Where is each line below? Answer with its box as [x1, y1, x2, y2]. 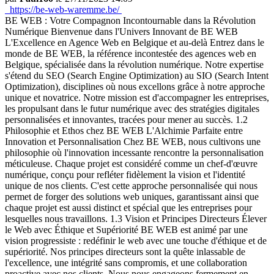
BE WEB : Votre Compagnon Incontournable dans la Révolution [5, 15, 256, 26]
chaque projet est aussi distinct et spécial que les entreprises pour [5, 202, 252, 213]
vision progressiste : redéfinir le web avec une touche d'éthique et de [5, 235, 267, 246]
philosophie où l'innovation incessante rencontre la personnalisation [5, 147, 264, 158]
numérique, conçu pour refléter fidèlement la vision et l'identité [5, 169, 245, 180]
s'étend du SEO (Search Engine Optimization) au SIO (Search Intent [5, 70, 268, 81]
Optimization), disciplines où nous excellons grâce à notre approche [5, 81, 265, 92]
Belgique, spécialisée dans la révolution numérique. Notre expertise [5, 59, 264, 70]
